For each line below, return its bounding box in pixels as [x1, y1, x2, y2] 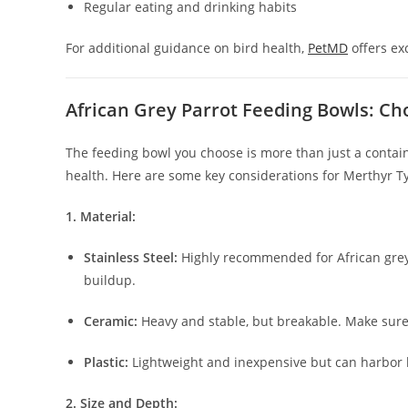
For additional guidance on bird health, [66, 39, 308, 57]
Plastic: [84, 353, 128, 372]
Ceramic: [84, 312, 138, 331]
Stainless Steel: [84, 249, 178, 267]
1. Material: [66, 208, 136, 226]
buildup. [84, 271, 136, 290]
